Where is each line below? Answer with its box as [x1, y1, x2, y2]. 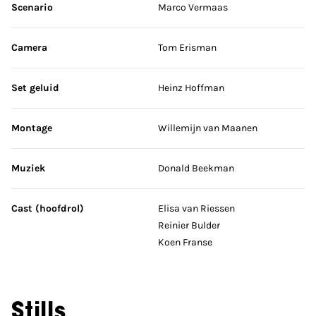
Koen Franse [158, 236, 212, 248]
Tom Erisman [158, 41, 217, 54]
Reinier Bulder [158, 219, 220, 231]
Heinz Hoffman [158, 81, 224, 94]
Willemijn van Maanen [158, 121, 257, 134]
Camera [11, 41, 47, 54]
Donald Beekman [158, 162, 234, 174]
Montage [11, 121, 52, 134]
